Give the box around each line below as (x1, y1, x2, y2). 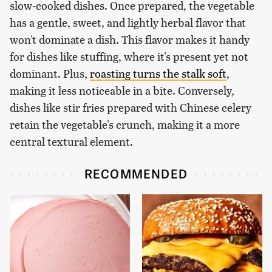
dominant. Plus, (10, 65, 90, 81)
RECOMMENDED (84, 163, 188, 182)
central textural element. (10, 133, 133, 149)
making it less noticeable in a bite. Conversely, (10, 82, 234, 98)
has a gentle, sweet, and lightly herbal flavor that (10, 14, 246, 30)
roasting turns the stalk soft (90, 65, 226, 81)
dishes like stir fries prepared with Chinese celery (10, 99, 251, 115)
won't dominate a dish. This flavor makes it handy (10, 31, 250, 47)
